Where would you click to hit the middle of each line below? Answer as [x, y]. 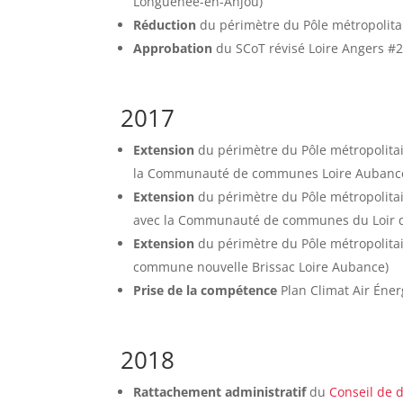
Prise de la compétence [207, 291]
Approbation [173, 49]
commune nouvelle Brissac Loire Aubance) [261, 267]
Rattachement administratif [222, 392]
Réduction [165, 25]
